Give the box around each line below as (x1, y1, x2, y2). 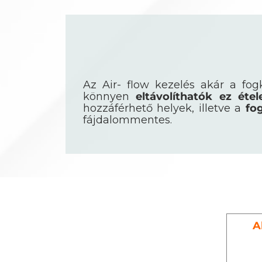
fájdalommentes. (83, 113, 172, 127)
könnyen (83, 90, 136, 104)
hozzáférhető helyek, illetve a (83, 102, 246, 115)
